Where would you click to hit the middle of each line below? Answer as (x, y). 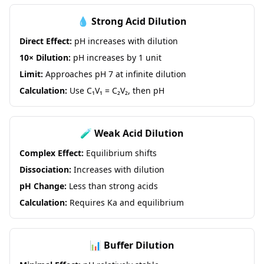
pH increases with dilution (125, 41)
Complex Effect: (52, 153)
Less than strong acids (112, 186)
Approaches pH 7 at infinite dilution (115, 74)
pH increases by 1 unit (116, 57)
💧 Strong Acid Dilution (132, 21)
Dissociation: (45, 169)
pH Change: (43, 186)
